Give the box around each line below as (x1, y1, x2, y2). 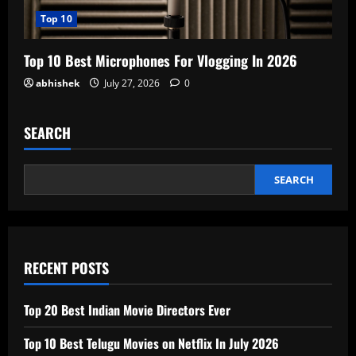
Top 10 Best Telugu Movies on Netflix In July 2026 (24, 334, 279, 354)
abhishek (36, 76, 79, 91)
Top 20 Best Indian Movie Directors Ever (24, 300, 230, 320)
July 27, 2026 (102, 76, 162, 91)
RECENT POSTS (24, 257, 109, 279)
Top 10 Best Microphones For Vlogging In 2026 (24, 50, 297, 72)
